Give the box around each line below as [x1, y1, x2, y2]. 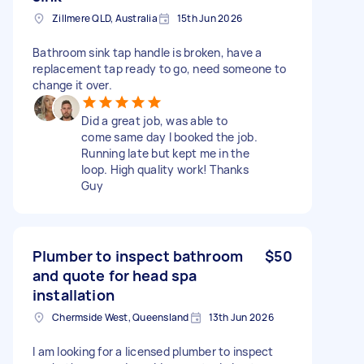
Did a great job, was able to [81, 112, 227, 128]
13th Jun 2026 [208, 310, 274, 324]
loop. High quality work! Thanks [81, 161, 249, 177]
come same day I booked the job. [81, 128, 258, 145]
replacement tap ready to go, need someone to [32, 60, 286, 76]
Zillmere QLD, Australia [52, 11, 158, 25]
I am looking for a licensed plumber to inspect [32, 343, 274, 359]
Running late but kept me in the [81, 145, 249, 161]
